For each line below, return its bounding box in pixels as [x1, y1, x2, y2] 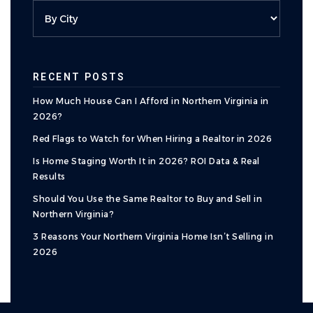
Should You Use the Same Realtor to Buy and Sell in [33, 194, 262, 204]
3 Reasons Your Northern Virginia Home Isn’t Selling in [33, 231, 273, 242]
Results [33, 171, 66, 182]
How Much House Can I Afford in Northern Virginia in [33, 96, 269, 106]
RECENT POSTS [33, 71, 126, 82]
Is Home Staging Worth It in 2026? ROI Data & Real [33, 156, 260, 166]
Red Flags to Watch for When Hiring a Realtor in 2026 [33, 133, 272, 144]
